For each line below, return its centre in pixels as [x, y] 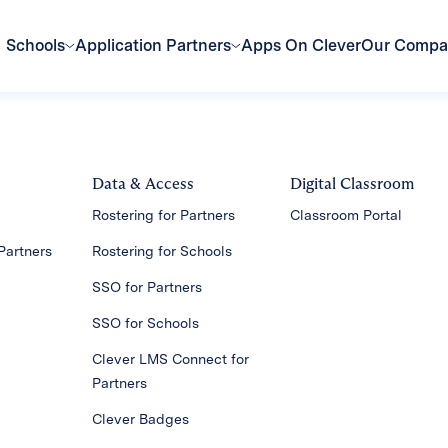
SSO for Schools [145, 322]
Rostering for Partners [163, 214]
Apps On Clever [301, 45]
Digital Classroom [352, 183]
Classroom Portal [346, 214]
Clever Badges [140, 418]
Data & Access [142, 183]
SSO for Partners [146, 286]
